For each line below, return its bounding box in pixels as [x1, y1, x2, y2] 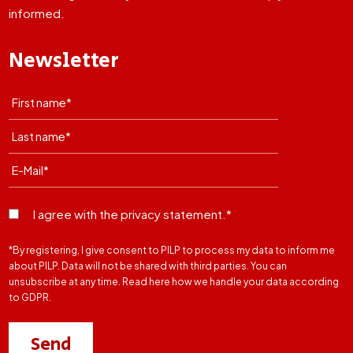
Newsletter [9, 46, 120, 76]
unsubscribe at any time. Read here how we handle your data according [9, 276, 340, 288]
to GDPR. [9, 292, 52, 304]
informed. [9, 6, 65, 21]
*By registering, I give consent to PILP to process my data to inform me [9, 244, 336, 257]
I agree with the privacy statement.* [33, 206, 232, 222]
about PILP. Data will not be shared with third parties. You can [9, 260, 288, 273]
